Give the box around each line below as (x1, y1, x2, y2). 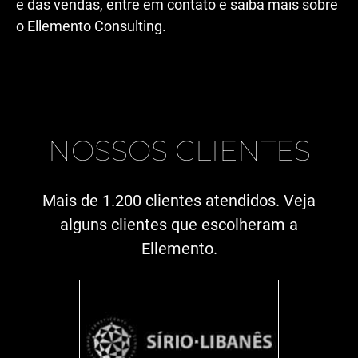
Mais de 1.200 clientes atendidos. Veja (42, 190, 316, 210)
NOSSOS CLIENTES (47, 133, 311, 168)
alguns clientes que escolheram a (60, 214, 298, 234)
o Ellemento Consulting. (16, 18, 166, 35)
